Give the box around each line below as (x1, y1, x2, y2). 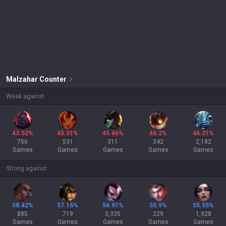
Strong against (6, 165, 47, 172)
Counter (39, 75, 67, 83)
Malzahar (6, 75, 38, 83)
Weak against (6, 93, 44, 100)
